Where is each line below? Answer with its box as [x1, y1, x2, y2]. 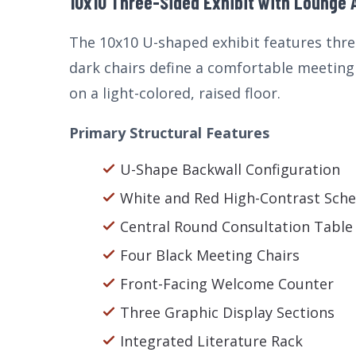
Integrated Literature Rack [120, 331, 303, 350]
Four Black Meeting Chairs [120, 246, 300, 265]
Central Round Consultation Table [120, 217, 353, 236]
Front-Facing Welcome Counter [120, 274, 334, 293]
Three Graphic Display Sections [120, 303, 335, 322]
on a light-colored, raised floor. [69, 83, 281, 103]
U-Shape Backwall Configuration [120, 160, 340, 179]
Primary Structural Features [69, 123, 269, 142]
